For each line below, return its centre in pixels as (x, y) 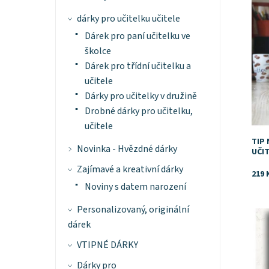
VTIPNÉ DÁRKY (107, 245)
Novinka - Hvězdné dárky (127, 149)
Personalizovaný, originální (133, 210)
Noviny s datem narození (135, 187)
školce (98, 51)
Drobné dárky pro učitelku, (138, 111)
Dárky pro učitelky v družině (141, 96)
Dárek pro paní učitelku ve (137, 36)
